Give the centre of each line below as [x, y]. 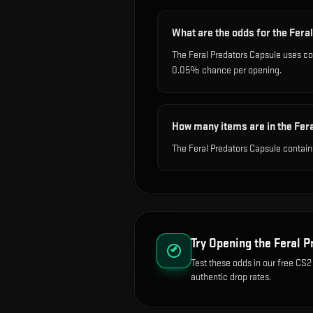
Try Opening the [232, 243]
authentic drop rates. [231, 277]
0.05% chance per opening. [227, 70]
